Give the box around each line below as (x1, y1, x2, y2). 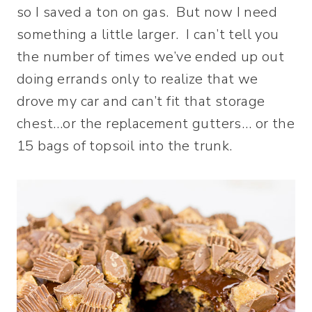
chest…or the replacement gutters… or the (17, 114, 295, 133)
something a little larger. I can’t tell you (17, 25, 279, 44)
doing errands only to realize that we (17, 70, 258, 88)
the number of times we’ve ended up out (17, 47, 285, 66)
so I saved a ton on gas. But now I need (17, 3, 277, 22)
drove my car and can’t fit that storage (17, 92, 265, 111)
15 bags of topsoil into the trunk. (17, 136, 233, 155)
